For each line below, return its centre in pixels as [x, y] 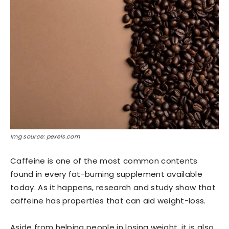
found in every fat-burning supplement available [107, 174]
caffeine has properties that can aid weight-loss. [108, 201]
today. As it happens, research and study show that [113, 188]
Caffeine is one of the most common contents [104, 161]
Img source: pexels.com [45, 137]
